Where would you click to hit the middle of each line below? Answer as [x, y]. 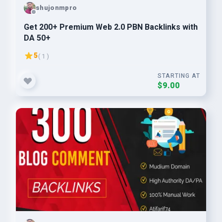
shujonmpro [56, 7]
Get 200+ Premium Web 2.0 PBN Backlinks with [111, 27]
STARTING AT [179, 76]
